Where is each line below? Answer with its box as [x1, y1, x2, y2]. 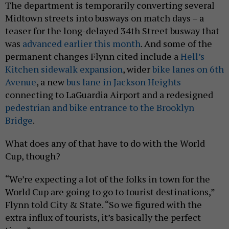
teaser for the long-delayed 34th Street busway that [5, 25, 219, 37]
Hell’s [180, 50, 204, 63]
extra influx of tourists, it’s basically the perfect [5, 211, 201, 224]
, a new [36, 76, 66, 88]
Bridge [5, 114, 33, 127]
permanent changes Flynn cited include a [5, 50, 180, 63]
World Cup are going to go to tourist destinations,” [5, 186, 215, 198]
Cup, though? [5, 150, 62, 163]
